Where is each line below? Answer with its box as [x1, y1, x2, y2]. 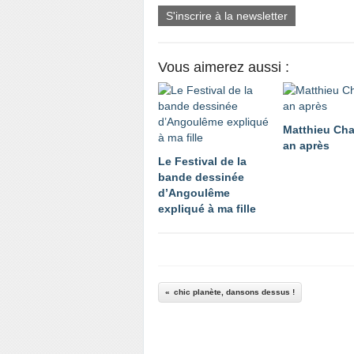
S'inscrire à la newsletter [166, 9, 288, 22]
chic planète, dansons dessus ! [174, 288, 295, 296]
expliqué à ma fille [158, 202, 256, 215]
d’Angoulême [158, 186, 230, 199]
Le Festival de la [158, 155, 247, 168]
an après [283, 139, 330, 152]
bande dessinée [158, 171, 244, 183]
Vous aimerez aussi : [158, 59, 289, 75]
